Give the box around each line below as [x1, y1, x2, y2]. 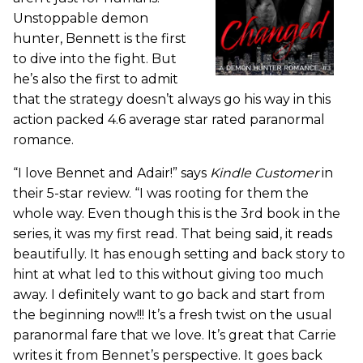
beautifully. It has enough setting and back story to [13, 246, 345, 263]
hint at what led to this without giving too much [13, 267, 323, 283]
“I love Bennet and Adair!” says [13, 165, 210, 181]
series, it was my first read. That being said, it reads [13, 226, 332, 242]
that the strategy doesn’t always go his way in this [13, 92, 331, 108]
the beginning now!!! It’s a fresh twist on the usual [13, 307, 332, 323]
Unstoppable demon [13, 11, 148, 27]
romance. [13, 132, 74, 148]
